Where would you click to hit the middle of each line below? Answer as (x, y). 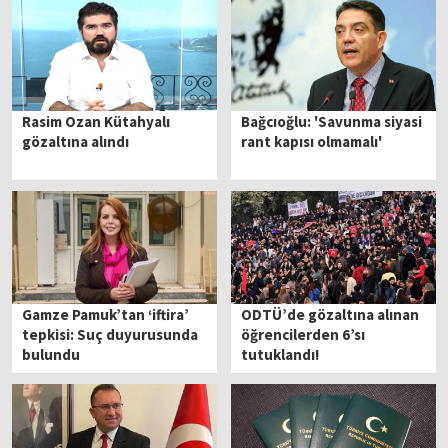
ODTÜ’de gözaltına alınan (330, 314)
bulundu (51, 354)
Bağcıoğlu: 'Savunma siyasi (332, 121)
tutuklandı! (280, 354)
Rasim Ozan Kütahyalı (96, 121)
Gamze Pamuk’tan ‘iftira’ (106, 314)
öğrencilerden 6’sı (303, 334)
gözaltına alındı (76, 141)
